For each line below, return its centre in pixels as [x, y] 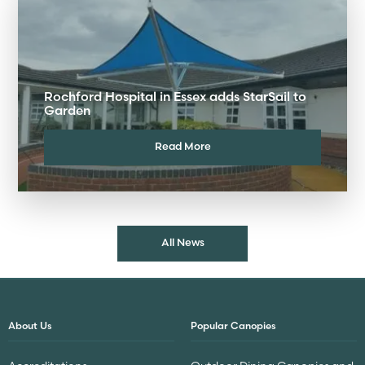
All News [182, 242]
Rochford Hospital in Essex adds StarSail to [175, 97]
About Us [30, 325]
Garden [67, 111]
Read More [182, 145]
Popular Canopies [233, 325]
